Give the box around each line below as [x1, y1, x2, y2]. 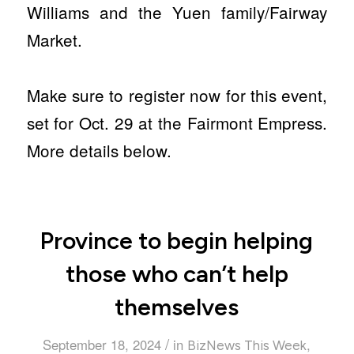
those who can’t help [65, 259, 288, 288]
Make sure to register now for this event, [26, 83, 328, 107]
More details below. [26, 138, 171, 162]
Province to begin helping [40, 226, 314, 255]
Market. [26, 28, 82, 51]
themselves [115, 292, 239, 322]
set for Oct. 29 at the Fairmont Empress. [26, 111, 328, 134]
